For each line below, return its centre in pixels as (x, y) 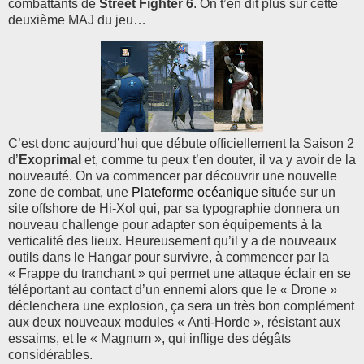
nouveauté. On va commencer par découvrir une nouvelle (173, 176)
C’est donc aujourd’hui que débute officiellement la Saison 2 (181, 144)
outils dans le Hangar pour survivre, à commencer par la (169, 258)
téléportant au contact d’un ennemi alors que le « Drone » (173, 290)
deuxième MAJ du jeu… (77, 20)
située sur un (299, 193)
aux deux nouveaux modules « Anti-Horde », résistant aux (174, 323)
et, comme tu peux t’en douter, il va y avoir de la (219, 160)
